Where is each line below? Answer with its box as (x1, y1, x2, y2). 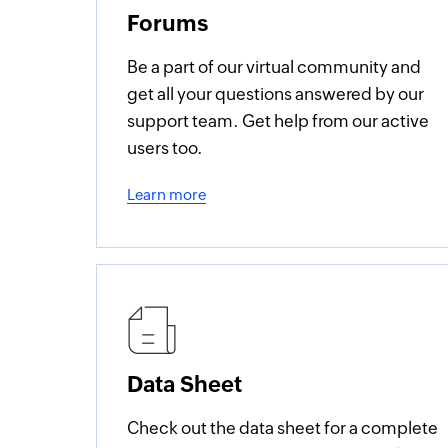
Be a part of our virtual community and (127, 57, 422, 77)
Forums (127, 11, 209, 36)
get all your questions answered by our (127, 84, 425, 104)
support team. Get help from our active (127, 111, 430, 131)
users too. (127, 138, 204, 158)
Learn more (127, 186, 207, 203)
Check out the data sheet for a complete (127, 418, 439, 438)
